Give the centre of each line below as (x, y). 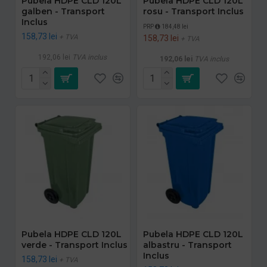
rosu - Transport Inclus (193, 11)
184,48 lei (174, 26)
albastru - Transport (187, 245)
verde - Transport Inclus (74, 245)
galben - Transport (63, 11)
